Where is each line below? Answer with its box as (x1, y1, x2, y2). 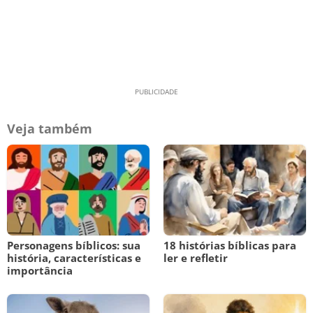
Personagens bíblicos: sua (7, 238, 140, 252)
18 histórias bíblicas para (163, 238, 296, 252)
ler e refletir (163, 251, 228, 265)
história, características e (7, 251, 141, 265)
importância (7, 263, 73, 277)
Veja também (7, 120, 92, 137)
